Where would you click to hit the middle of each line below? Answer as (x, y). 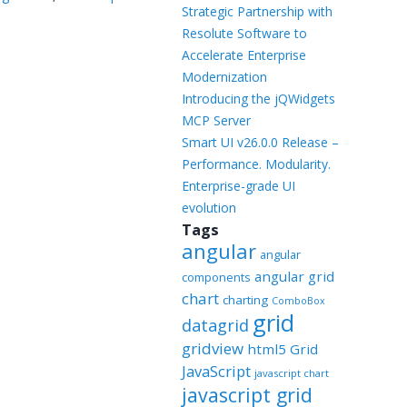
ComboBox (298, 301)
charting (245, 300)
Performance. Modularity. (256, 164)
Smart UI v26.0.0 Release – (260, 142)
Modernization (224, 77)
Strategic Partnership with (257, 11)
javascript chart (291, 373)
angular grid (294, 276)
